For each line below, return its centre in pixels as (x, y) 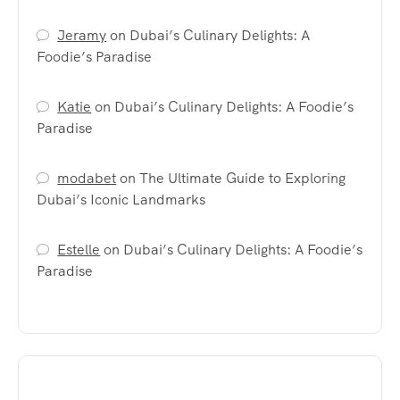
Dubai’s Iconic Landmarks (121, 199)
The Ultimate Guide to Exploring (243, 178)
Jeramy (82, 35)
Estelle (79, 249)
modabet (87, 178)
